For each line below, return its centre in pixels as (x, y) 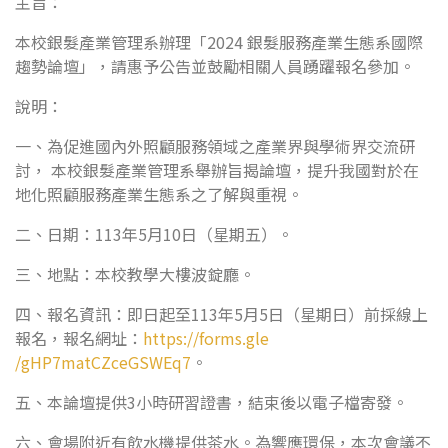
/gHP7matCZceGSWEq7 (103, 362)
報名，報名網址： (79, 338)
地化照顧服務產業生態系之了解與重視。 (159, 194)
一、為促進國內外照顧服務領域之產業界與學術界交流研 (215, 146)
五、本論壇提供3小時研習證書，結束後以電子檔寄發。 (211, 402)
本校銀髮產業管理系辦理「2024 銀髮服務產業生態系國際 (219, 42)
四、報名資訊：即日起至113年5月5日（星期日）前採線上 (221, 314)
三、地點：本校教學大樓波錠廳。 (135, 274)
